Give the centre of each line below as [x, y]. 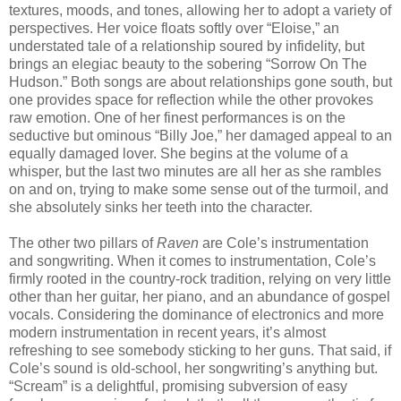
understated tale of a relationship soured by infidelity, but [187, 46]
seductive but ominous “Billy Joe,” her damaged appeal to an [200, 135]
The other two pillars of [83, 243]
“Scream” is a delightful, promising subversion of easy [178, 386]
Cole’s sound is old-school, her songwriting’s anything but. [193, 368]
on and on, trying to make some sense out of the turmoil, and [199, 189]
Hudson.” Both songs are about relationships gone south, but [200, 81]
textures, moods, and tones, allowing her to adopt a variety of [200, 10]
